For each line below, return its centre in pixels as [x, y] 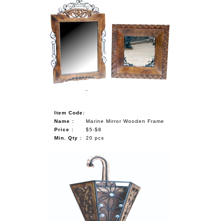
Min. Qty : [68, 138]
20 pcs [95, 138]
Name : [64, 121]
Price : [64, 129]
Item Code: [70, 112]
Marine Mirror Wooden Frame [125, 121]
